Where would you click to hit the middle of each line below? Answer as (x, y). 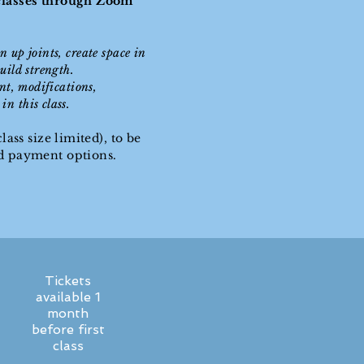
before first (68, 329)
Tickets (68, 281)
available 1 (68, 297)
